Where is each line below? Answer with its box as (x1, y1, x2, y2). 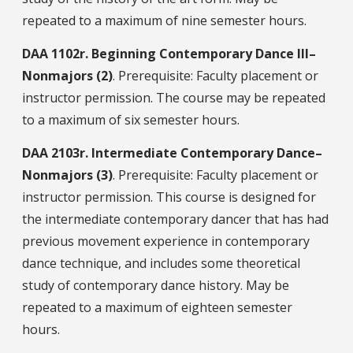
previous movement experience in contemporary (22, 232, 310, 250)
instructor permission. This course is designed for (22, 188, 316, 206)
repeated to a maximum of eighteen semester (22, 298, 292, 316)
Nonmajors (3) (22, 165, 113, 184)
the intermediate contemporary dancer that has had (22, 210, 329, 228)
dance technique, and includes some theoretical (22, 254, 300, 272)
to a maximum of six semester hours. (22, 110, 240, 128)
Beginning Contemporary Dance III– (91, 44, 316, 62)
